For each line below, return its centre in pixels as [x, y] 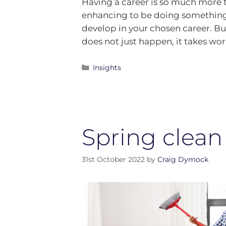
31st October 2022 [113, 160]
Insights [107, 68]
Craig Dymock [183, 160]
